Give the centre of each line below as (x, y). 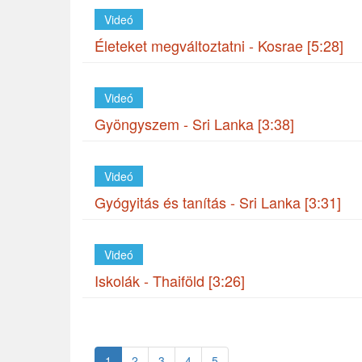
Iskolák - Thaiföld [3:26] (170, 280)
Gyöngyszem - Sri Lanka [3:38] (194, 124)
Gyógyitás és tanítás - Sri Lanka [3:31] (218, 202)
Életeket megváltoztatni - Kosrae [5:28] (219, 45)
